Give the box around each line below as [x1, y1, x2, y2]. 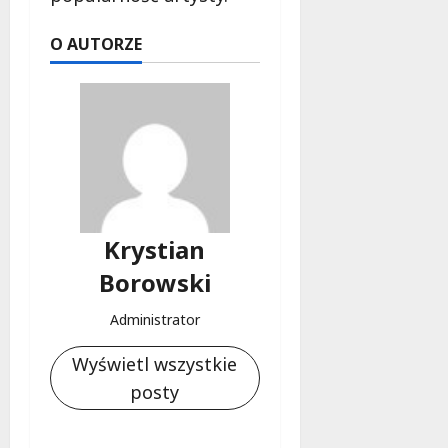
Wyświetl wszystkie [72, 351, 238, 376]
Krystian [104, 232, 206, 266]
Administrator [109, 309, 200, 329]
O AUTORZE [50, 32, 142, 55]
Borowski [98, 265, 211, 299]
